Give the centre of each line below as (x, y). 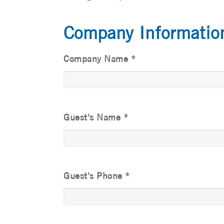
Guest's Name (93, 117)
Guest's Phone (94, 176)
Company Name (97, 59)
